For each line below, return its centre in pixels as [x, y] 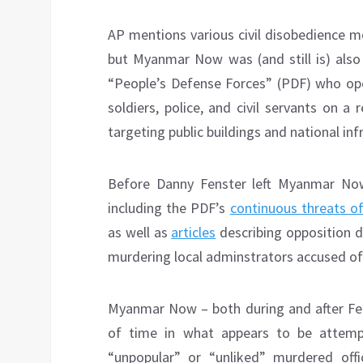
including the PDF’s [169, 208]
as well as [140, 233]
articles [194, 233]
